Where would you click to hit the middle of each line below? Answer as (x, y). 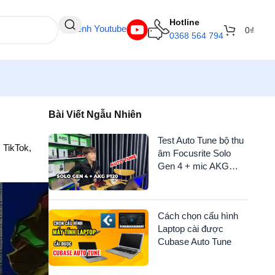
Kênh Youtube (99, 29)
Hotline (184, 22)
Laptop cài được (190, 229)
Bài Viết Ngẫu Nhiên (95, 114)
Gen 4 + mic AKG (193, 166)
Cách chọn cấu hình (198, 216)
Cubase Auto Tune (194, 242)
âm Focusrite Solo (194, 153)
